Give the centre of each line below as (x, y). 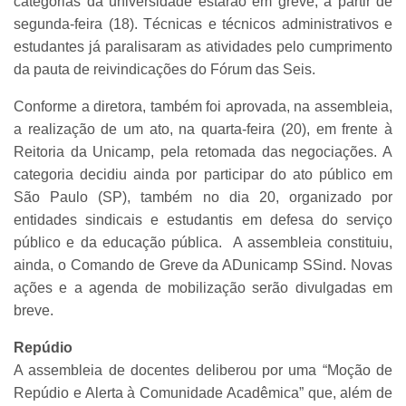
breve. (34, 311)
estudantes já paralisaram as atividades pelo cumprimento (203, 47)
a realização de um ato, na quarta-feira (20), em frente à (203, 130)
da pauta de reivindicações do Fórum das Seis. (164, 70)
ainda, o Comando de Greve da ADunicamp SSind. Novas (203, 266)
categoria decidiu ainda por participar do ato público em (203, 175)
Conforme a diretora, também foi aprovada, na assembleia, (203, 107)
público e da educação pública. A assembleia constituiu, (203, 243)
